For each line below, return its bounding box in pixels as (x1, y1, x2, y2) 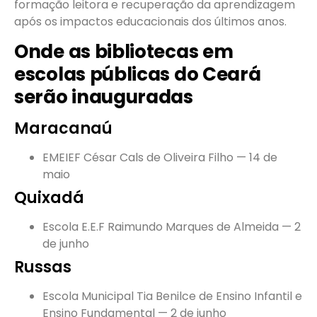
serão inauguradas (14, 84, 193, 110)
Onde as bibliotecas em (14, 39, 234, 65)
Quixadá (14, 187, 84, 209)
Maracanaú (14, 117, 113, 140)
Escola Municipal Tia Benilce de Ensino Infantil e (42, 288, 302, 305)
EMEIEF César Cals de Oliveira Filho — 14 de (42, 149, 277, 166)
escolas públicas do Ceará (14, 62, 261, 88)
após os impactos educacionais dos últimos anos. (14, 13, 287, 30)
